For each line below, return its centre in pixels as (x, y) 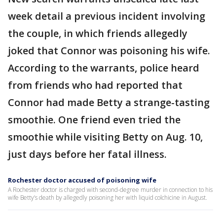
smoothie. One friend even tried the (94, 120)
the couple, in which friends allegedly (98, 33)
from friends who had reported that (95, 85)
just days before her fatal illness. (87, 154)
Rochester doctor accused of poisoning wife (82, 180)
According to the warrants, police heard (104, 68)
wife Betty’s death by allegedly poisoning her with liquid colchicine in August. (108, 198)
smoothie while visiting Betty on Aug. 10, (105, 137)
